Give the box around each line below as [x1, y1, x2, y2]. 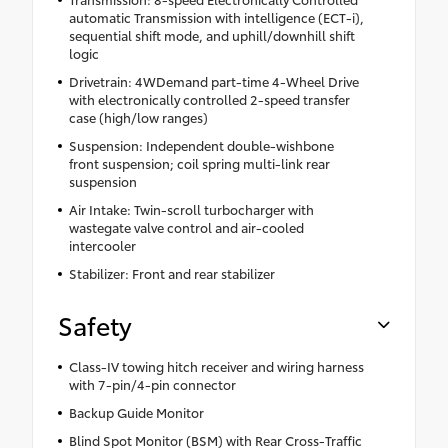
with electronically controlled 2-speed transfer [68, 89, 350, 108]
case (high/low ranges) [68, 107, 208, 126]
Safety [58, 306, 132, 342]
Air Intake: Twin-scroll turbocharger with [68, 199, 314, 218]
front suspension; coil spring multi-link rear [68, 153, 330, 172]
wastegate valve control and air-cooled [68, 217, 304, 236]
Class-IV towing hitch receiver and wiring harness [68, 356, 364, 375]
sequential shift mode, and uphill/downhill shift [68, 25, 355, 44]
